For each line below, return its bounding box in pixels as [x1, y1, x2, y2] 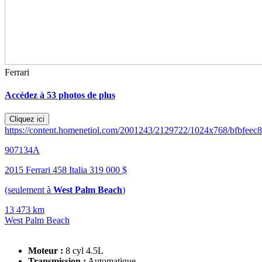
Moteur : [28, 246, 63, 256]
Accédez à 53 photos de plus [5, 89, 115, 100]
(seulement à [5, 185, 53, 195]
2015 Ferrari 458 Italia [5, 165, 89, 175]
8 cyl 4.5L [65, 246, 104, 256]
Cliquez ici [9, 115, 44, 124]
